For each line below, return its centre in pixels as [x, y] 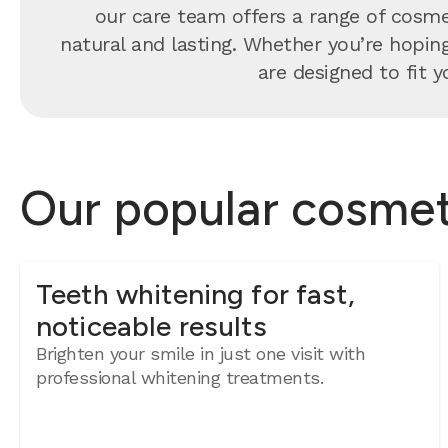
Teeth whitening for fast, [195, 294]
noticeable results [151, 326]
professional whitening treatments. [180, 377]
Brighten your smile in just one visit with [201, 353]
